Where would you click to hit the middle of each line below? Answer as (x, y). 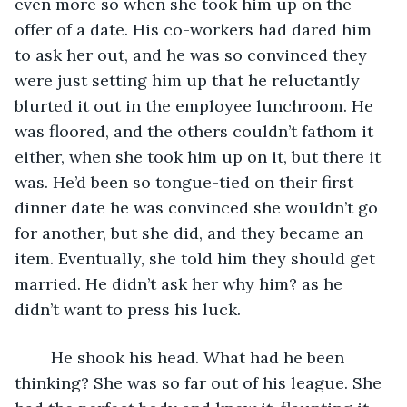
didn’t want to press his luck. (128, 309)
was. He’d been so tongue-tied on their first (186, 182)
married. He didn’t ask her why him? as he (181, 283)
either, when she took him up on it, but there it (200, 156)
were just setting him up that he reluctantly (189, 80)
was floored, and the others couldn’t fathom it (196, 131)
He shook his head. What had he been (42, 357)
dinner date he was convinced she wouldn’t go (199, 207)
